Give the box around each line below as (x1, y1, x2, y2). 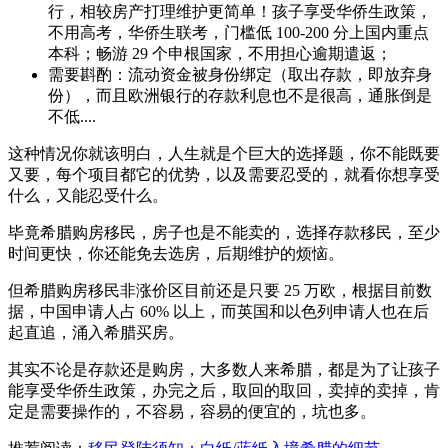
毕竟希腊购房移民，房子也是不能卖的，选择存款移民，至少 (8, 224, 440, 242)
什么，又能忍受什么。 (8, 187, 168, 205)
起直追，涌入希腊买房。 (8, 324, 184, 342)
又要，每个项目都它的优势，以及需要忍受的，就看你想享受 (8, 166, 440, 184)
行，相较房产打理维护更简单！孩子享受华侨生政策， (48, 3, 432, 21)
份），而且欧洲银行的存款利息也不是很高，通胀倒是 (48, 87, 432, 105)
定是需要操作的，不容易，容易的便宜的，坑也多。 (8, 403, 376, 421)
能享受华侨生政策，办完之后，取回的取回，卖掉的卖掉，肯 (8, 382, 440, 400)
